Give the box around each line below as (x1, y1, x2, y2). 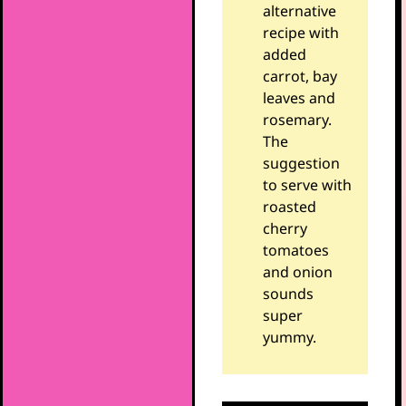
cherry (262, 217, 307, 238)
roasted (262, 196, 316, 217)
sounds (262, 283, 314, 304)
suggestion (262, 152, 340, 173)
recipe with (262, 22, 339, 43)
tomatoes (262, 239, 329, 260)
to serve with (262, 174, 352, 195)
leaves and (262, 87, 335, 108)
